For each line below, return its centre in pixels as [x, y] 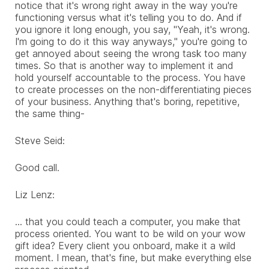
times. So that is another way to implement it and [124, 65]
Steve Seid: [40, 140]
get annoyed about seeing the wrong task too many [131, 53]
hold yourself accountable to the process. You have [130, 77]
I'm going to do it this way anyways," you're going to [131, 41]
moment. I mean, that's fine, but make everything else [133, 257]
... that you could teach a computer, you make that [128, 221]
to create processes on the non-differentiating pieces [133, 89]
